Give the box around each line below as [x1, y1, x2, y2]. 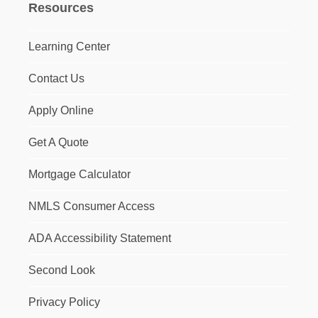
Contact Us [28, 72, 84, 84]
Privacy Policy [28, 296, 100, 308]
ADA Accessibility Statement [28, 232, 171, 244]
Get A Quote [28, 136, 89, 148]
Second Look [28, 264, 95, 276]
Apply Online [28, 104, 94, 116]
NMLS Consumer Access [28, 200, 155, 212]
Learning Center [28, 40, 110, 53]
